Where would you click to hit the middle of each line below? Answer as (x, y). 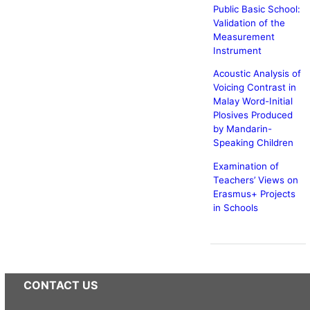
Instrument (237, 50)
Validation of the (249, 22)
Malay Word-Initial (253, 101)
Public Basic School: (256, 9)
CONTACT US (60, 285)
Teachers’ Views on (255, 180)
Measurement (244, 36)
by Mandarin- (242, 129)
